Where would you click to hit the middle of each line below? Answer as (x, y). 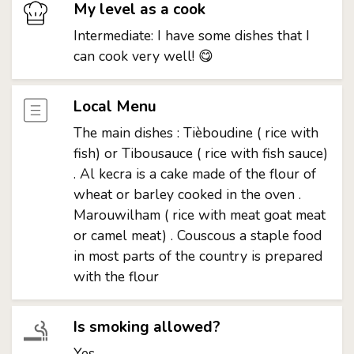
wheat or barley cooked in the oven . (187, 194)
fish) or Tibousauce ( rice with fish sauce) (200, 153)
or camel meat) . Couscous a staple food (197, 235)
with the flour (116, 277)
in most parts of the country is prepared (198, 256)
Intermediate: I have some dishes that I (191, 36)
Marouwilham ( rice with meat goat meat (199, 215)
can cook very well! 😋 (143, 56)
